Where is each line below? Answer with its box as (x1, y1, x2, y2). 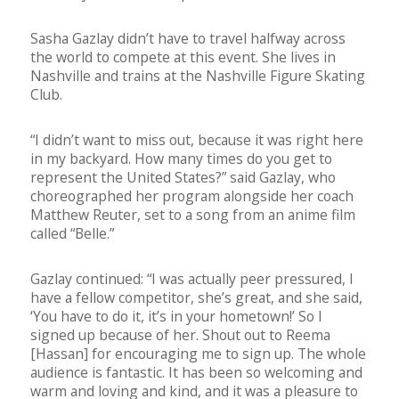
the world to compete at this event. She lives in (30, 47, 336, 68)
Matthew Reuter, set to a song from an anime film (30, 205, 355, 225)
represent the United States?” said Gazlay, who (30, 167, 336, 188)
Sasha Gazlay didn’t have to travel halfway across (30, 28, 346, 49)
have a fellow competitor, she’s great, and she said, (30, 288, 362, 308)
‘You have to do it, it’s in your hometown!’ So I (30, 306, 322, 327)
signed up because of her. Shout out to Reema (30, 325, 330, 346)
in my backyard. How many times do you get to (30, 149, 332, 169)
